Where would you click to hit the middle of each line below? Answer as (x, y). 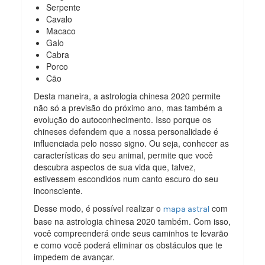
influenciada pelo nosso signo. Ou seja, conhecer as (132, 143)
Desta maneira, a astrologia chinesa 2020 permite (127, 96)
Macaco (61, 30)
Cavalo (59, 19)
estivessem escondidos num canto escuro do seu (126, 178)
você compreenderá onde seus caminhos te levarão (131, 233)
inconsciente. (60, 190)
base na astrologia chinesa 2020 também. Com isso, (132, 221)
